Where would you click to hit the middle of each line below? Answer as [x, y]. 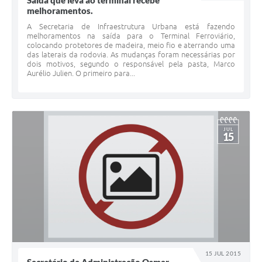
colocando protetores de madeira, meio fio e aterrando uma [131, 45]
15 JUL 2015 [223, 254]
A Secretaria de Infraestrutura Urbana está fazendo [131, 27]
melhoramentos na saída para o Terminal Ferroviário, [131, 36]
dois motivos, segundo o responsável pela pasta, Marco [131, 64]
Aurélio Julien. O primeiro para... [81, 73]
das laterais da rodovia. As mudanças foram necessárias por [131, 55]
